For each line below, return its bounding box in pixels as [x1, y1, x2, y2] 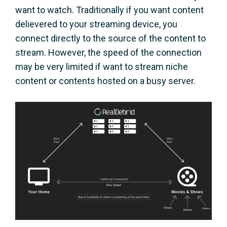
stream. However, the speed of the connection [15, 47, 202, 58]
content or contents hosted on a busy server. [15, 75, 196, 86]
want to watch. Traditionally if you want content [15, 5, 204, 15]
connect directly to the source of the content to [15, 33, 206, 44]
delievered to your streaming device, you [15, 19, 177, 29]
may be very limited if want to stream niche [15, 61, 188, 72]
